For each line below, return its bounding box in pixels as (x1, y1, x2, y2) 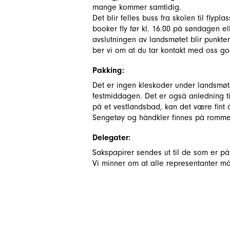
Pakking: (92, 66, 124, 75)
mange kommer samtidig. (92, 3, 181, 12)
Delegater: (92, 133, 130, 142)
